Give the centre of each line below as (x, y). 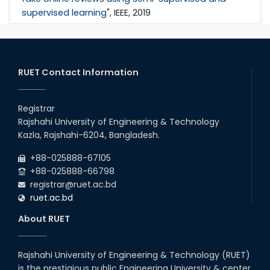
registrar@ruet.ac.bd (71, 184)
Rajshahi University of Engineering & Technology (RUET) (134, 255)
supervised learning (64, 13)
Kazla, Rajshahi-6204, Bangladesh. (89, 135)
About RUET (44, 219)
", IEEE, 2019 (129, 13)
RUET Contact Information (78, 72)
